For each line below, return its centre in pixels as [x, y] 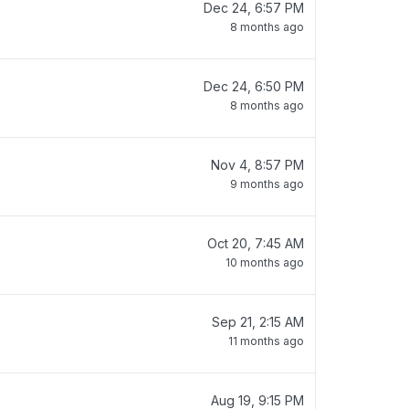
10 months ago [265, 262]
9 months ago [267, 184]
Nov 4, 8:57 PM [257, 165]
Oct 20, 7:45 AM [256, 243]
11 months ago [266, 341]
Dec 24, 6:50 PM [254, 86]
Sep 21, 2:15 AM [258, 322]
